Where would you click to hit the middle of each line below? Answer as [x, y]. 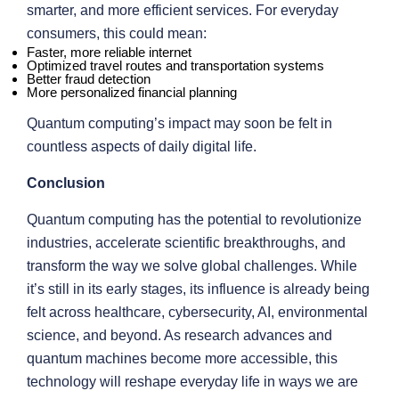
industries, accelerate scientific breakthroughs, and [186, 243]
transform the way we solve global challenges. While [192, 266]
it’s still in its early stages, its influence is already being [198, 289]
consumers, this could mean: [117, 33]
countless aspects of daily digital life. [142, 147]
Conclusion [66, 183]
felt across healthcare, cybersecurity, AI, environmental [197, 312]
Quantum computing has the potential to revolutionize [194, 220]
